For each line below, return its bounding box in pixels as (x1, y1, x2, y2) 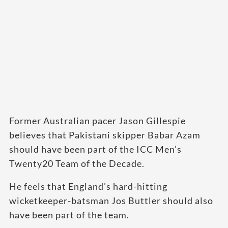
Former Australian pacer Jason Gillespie (9, 115, 186, 127)
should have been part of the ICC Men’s (9, 144, 182, 155)
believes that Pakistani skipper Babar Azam (9, 129, 201, 141)
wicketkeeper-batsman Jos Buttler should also (9, 195, 213, 207)
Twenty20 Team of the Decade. (9, 158, 145, 169)
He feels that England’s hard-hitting (9, 181, 167, 192)
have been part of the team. (9, 209, 129, 221)
